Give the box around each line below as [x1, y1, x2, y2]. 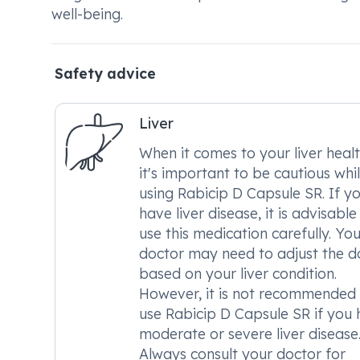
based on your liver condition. [139, 264, 337, 282]
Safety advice [55, 64, 156, 82]
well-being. [51, 5, 123, 22]
